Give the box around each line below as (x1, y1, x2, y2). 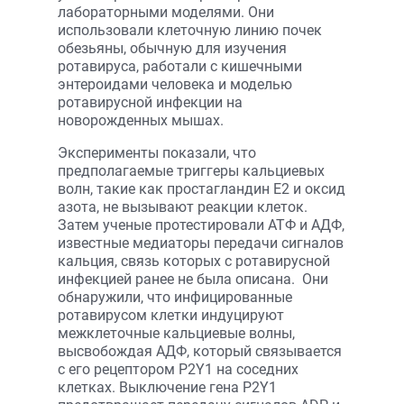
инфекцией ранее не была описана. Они (58, 271, 328, 288)
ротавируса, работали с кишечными (58, 58, 302, 75)
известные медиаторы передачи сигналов (58, 234, 344, 252)
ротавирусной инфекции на (58, 94, 243, 111)
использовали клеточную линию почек (58, 22, 322, 39)
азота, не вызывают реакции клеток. (58, 198, 308, 216)
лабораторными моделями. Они (58, 4, 274, 21)
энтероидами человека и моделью (58, 76, 292, 93)
